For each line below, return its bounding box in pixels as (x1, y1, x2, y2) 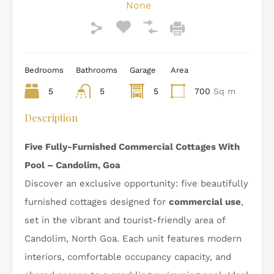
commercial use (169, 196, 241, 208)
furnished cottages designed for (24, 196, 169, 208)
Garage (130, 65, 156, 75)
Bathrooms (76, 65, 117, 75)
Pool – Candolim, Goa (24, 160, 120, 171)
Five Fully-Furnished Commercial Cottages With (24, 141, 240, 153)
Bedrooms (24, 65, 64, 75)
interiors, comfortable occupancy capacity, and (24, 251, 231, 263)
